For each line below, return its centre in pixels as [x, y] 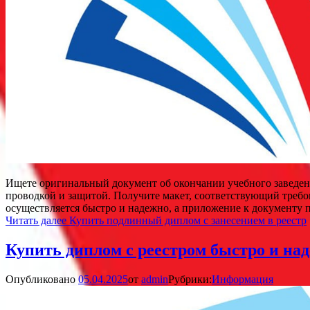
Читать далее [37, 221]
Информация [243, 280]
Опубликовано [42, 280]
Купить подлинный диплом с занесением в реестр [188, 221]
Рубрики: [190, 280]
